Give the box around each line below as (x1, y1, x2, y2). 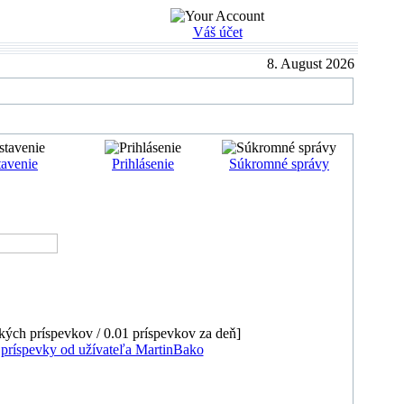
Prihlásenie (112, 156, 174, 171)
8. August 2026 (266, 56, 358, 71)
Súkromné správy (229, 156, 329, 171)
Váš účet (192, 24, 243, 40)
